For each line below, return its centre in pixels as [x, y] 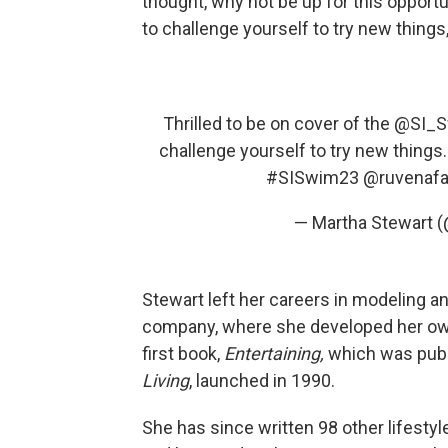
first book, [183, 353]
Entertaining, [274, 353]
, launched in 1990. [262, 380]
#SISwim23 [312, 177]
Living [165, 380]
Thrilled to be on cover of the [278, 123]
